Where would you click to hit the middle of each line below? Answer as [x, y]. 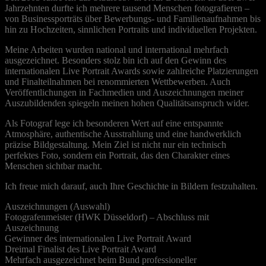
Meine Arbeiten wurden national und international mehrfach [117, 50]
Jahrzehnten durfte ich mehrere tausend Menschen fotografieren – [127, 8]
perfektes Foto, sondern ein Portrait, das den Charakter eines [117, 156]
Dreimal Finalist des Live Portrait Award [80, 249]
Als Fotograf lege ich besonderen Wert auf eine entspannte [114, 123]
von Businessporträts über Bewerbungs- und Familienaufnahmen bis [133, 19]
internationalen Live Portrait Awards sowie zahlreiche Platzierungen [132, 71]
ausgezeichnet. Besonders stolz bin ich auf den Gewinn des [115, 61]
